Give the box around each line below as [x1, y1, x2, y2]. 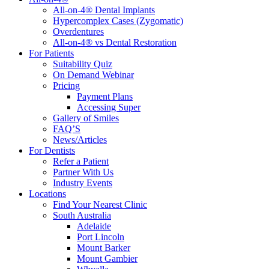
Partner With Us [53, 167, 113, 177]
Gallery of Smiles [53, 113, 119, 123]
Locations [29, 189, 66, 199]
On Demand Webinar [53, 70, 134, 80]
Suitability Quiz [53, 59, 112, 69]
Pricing [53, 80, 80, 91]
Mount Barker [77, 243, 130, 253]
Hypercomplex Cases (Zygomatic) [53, 16, 183, 26]
